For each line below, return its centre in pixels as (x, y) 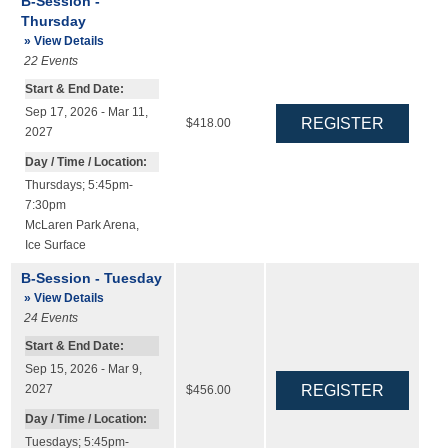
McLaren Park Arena (80, 224)
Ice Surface (55, 244)
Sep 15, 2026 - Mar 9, (83, 369)
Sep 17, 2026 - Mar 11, (86, 112)
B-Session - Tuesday (91, 277)
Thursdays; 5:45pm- (78, 184)
